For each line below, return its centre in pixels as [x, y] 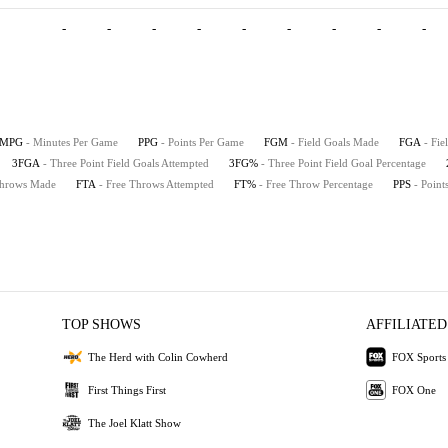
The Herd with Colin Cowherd [158, 356]
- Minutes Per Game [72, 142]
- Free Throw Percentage [316, 184]
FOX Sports [418, 356]
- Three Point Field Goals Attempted [126, 163]
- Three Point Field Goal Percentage [343, 163]
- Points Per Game [202, 142]
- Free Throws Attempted [156, 184]
